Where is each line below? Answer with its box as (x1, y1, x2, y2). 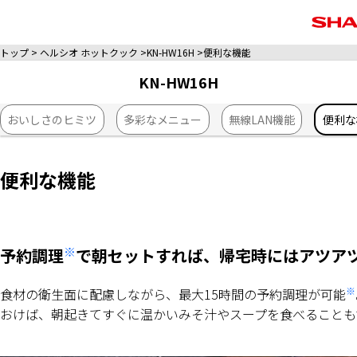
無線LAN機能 (228, 112, 295, 127)
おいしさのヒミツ (7, 112, 97, 127)
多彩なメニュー (124, 112, 202, 127)
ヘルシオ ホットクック (40, 45, 138, 59)
